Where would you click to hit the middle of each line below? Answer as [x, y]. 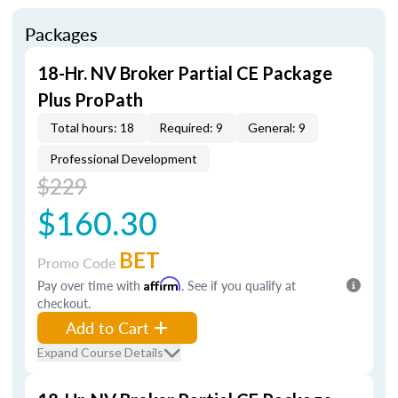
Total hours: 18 [92, 127]
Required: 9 [191, 127]
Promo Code [78, 263]
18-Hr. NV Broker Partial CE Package [185, 73]
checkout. [64, 303]
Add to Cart [107, 327]
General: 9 [277, 127]
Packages [61, 34]
